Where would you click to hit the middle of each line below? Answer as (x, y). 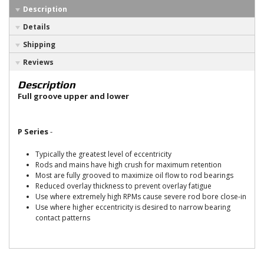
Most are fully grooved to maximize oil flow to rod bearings (134, 175)
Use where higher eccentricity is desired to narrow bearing (133, 207)
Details (37, 27)
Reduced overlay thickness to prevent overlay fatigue (123, 186)
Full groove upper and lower (73, 96)
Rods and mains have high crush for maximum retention (128, 165)
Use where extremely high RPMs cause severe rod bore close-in (141, 197)
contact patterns (63, 218)
